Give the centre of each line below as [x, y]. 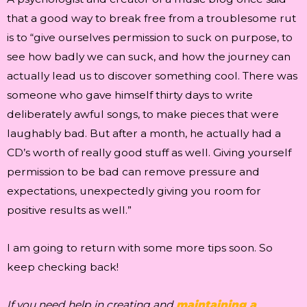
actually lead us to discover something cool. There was [152, 76]
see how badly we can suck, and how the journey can [149, 57]
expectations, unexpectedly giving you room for [134, 191]
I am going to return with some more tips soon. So [140, 248]
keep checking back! [63, 267]
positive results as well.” [69, 210]
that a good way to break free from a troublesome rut [151, 19]
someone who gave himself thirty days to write [130, 95]
